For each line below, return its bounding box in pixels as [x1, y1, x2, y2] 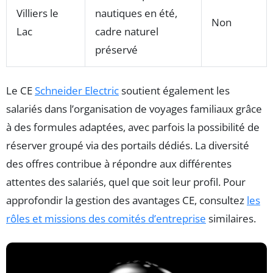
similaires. [206, 211, 256, 225]
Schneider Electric [35, 83, 119, 97]
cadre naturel [95, 24, 158, 38]
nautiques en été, [95, 5, 177, 20]
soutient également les [119, 83, 230, 97]
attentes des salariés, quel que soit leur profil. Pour [6, 174, 246, 189]
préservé [95, 42, 138, 57]
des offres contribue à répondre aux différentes [6, 156, 232, 171]
